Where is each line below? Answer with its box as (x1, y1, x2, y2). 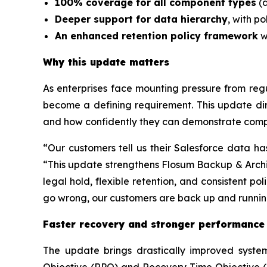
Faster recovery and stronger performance (43, 218, 265, 230)
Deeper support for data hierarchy (55, 13, 228, 25)
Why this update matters (43, 55, 169, 68)
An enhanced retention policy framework (55, 29, 258, 42)
